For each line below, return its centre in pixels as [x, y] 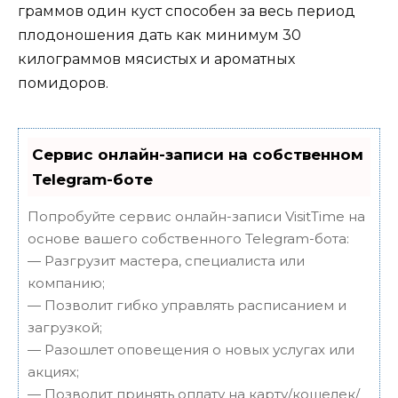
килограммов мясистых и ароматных [156, 59]
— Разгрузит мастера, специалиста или [166, 260]
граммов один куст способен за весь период [187, 11]
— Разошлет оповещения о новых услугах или [191, 349]
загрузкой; [65, 327]
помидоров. [63, 83]
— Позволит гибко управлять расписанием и [187, 305]
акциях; [53, 371]
